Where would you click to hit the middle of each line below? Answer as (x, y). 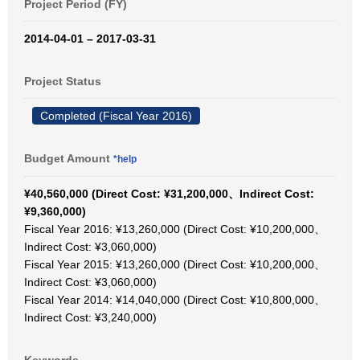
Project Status (63, 81)
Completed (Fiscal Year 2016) (116, 116)
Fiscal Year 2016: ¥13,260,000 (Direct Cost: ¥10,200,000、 (175, 229)
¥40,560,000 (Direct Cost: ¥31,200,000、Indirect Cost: (169, 194)
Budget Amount (69, 158)
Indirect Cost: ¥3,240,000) (90, 317)
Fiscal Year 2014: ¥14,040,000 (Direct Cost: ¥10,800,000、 (175, 300)
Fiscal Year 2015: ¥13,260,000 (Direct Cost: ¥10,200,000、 (175, 264)
